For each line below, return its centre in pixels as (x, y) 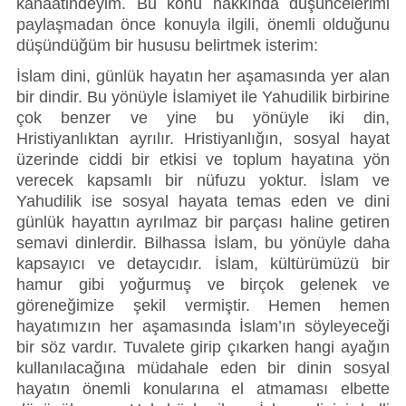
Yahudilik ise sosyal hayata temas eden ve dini (203, 201)
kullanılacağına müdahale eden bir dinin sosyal (203, 367)
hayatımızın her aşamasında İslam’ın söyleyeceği (203, 326)
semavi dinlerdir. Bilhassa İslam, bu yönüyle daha (203, 242)
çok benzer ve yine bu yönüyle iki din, (203, 117)
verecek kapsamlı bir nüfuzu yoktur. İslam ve (203, 180)
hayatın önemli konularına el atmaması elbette (203, 388)
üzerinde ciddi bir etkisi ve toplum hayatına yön (203, 159)
